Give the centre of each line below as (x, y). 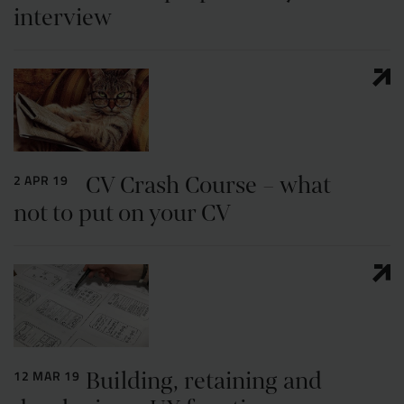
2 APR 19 (41, 179)
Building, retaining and (204, 381)
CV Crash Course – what (208, 185)
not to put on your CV (122, 213)
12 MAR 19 (47, 375)
